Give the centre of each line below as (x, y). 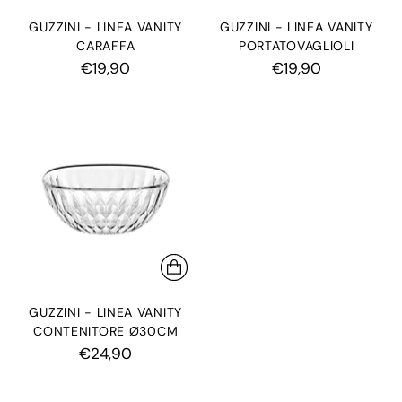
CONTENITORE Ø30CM (106, 331)
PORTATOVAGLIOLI (296, 45)
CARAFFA (106, 45)
